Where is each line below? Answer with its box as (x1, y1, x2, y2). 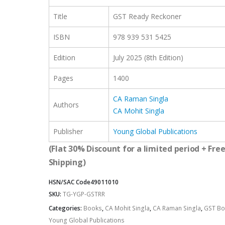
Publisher (53, 126, 83, 136)
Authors (53, 99, 79, 109)
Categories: (48, 204, 83, 213)
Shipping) (48, 156, 86, 168)
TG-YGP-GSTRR (62, 190, 105, 199)
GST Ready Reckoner (113, 11, 181, 21)
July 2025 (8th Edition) (113, 52, 183, 62)
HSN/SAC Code (48, 178, 90, 187)
